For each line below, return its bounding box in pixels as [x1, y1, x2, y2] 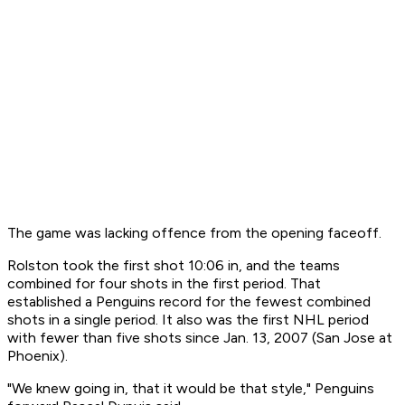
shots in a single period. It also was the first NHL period [7, 311, 369, 329]
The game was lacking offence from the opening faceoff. [7, 224, 381, 242]
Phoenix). [7, 347, 68, 365]
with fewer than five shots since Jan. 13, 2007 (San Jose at [7, 329, 392, 347]
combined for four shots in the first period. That [7, 275, 321, 293]
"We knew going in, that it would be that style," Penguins [7, 380, 374, 398]
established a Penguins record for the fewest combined [7, 293, 371, 311]
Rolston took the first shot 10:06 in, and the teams [7, 257, 340, 275]
